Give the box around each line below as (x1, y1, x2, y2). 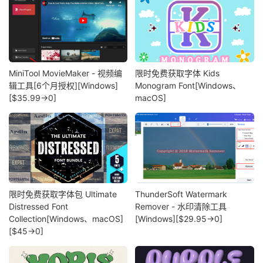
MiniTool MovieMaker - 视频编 (9, 68, 122, 79)
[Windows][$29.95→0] (135, 213, 223, 224)
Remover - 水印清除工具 (135, 201, 227, 211)
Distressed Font (9, 201, 68, 211)
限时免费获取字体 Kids (135, 68, 220, 79)
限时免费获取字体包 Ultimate (9, 188, 117, 199)
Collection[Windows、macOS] (9, 213, 123, 224)
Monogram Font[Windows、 (135, 80, 241, 91)
